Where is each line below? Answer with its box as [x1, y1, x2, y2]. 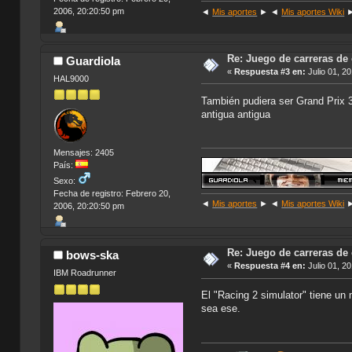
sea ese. [201, 302, 241, 315]
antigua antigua [201, 108, 271, 121]
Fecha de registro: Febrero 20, [53, 188, 170, 198]
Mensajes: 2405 [53, 147, 114, 157]
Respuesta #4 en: [233, 261, 306, 270]
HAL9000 [53, 73, 89, 83]
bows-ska [66, 248, 119, 262]
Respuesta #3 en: [233, 66, 306, 76]
